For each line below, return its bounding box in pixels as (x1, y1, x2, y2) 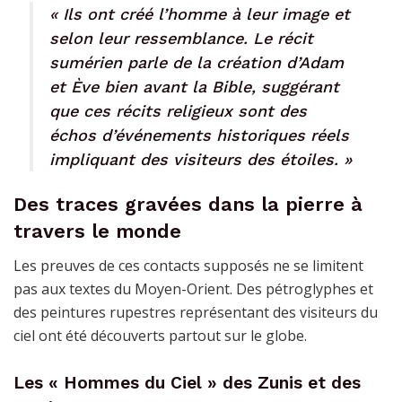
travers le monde (13, 219, 181, 242)
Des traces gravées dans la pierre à (13, 192, 363, 215)
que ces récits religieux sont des (49, 100, 307, 120)
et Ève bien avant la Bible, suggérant (49, 76, 339, 96)
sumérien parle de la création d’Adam (49, 52, 344, 72)
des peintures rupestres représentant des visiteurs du (13, 302, 378, 323)
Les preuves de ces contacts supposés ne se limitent (13, 256, 363, 276)
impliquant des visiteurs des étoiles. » (49, 149, 352, 169)
